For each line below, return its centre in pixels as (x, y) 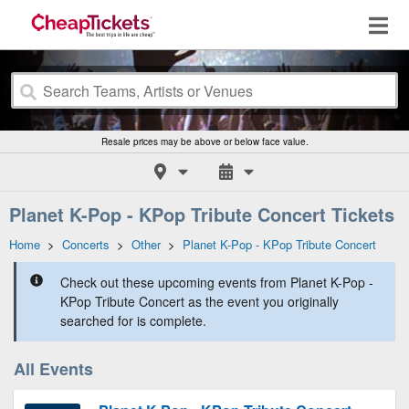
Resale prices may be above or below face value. (204, 142)
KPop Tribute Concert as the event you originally (199, 301)
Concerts (86, 244)
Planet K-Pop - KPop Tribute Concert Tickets (202, 214)
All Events (53, 369)
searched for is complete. (133, 320)
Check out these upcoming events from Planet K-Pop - (217, 282)
